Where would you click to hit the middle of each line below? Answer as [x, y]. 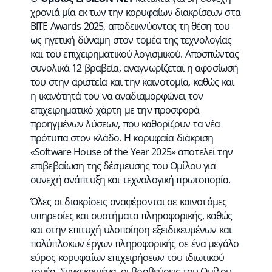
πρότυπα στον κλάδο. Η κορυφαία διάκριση [122, 138]
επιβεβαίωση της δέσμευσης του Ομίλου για [123, 165]
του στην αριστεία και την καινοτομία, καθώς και [132, 82]
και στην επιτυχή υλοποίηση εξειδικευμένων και [131, 229]
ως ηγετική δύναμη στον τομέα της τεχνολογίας [131, 40]
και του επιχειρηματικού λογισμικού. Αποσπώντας [134, 54]
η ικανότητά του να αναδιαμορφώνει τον [117, 96]
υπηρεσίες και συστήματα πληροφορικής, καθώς [131, 216]
